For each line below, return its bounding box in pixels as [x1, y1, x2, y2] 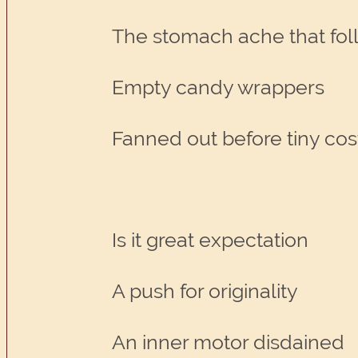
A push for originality [112, 280, 299, 304]
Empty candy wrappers [112, 75, 325, 99]
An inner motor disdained [112, 330, 345, 354]
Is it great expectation [112, 229, 309, 253]
